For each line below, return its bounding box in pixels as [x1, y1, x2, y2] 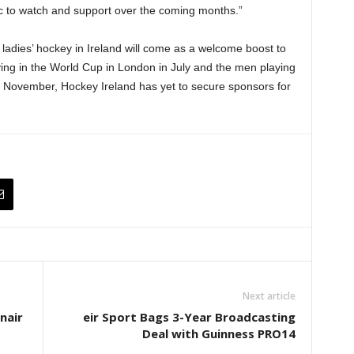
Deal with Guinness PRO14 [141, 326, 296, 341]
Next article [242, 289, 296, 303]
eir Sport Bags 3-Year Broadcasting [82, 309, 296, 325]
